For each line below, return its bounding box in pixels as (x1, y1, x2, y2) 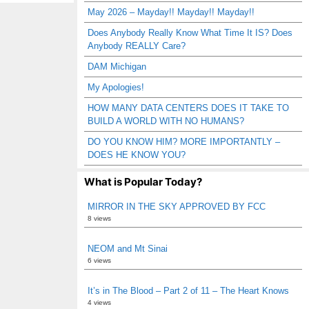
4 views (88, 299, 111, 306)
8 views (88, 215, 111, 222)
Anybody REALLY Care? (88, 41, 186, 51)
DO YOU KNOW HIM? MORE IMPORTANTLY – (88, 137, 280, 147)
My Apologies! (88, 82, 144, 92)
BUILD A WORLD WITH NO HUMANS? (88, 116, 244, 126)
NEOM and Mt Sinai (88, 243, 168, 254)
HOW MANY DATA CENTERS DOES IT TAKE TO (88, 103, 289, 113)
